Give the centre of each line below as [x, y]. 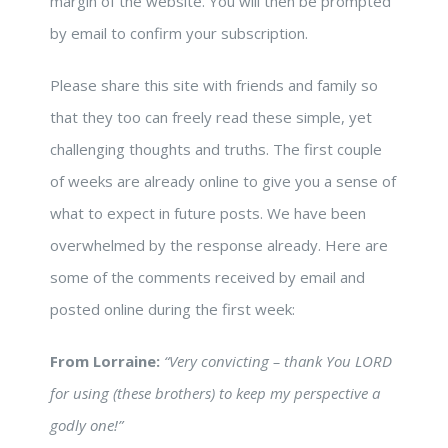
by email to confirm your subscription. [179, 33]
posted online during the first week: [172, 309]
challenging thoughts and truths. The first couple [216, 149]
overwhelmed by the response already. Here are [219, 245]
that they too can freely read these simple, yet [211, 117]
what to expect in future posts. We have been [208, 213]
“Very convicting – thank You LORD [278, 361]
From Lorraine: [105, 361]
